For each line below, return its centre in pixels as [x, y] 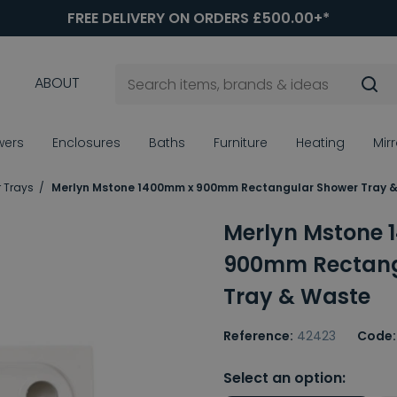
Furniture [241, 143]
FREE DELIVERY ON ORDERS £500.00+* [198, 18]
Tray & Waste [297, 297]
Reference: [258, 336]
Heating [320, 143]
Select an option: [284, 378]
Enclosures [86, 143]
